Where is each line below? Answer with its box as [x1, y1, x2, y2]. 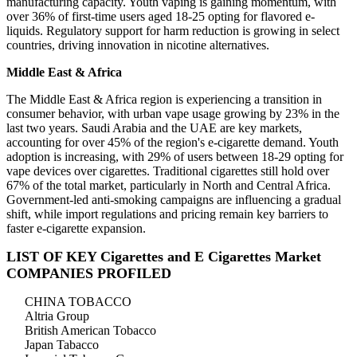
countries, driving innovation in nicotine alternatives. [6, 38, 269, 53]
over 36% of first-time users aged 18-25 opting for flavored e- [6, 10, 315, 24]
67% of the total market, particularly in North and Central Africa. [6, 178, 331, 193]
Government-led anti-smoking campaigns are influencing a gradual [6, 193, 341, 207]
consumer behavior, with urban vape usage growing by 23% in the [6, 107, 339, 121]
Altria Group [25, 309, 89, 324]
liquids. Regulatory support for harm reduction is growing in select [6, 24, 339, 38]
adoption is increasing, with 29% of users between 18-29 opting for [6, 150, 343, 164]
